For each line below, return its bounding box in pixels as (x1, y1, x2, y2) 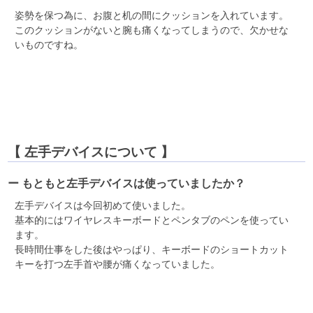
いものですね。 (15, 39, 84, 51)
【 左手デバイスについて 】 (8, 145, 175, 160)
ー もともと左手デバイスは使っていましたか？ (8, 177, 246, 190)
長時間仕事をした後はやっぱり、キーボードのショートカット (15, 244, 289, 256)
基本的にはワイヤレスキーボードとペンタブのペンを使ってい (15, 214, 289, 226)
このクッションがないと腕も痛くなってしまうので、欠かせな (15, 24, 289, 36)
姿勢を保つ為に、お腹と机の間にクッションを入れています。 (15, 10, 289, 22)
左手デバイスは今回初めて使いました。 (15, 200, 191, 212)
